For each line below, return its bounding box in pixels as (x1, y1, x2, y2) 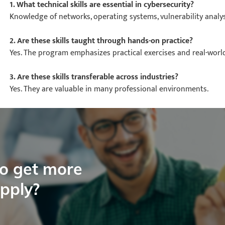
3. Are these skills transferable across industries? (10, 70, 179, 84)
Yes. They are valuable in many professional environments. (10, 82, 209, 96)
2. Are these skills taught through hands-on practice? (10, 34, 193, 48)
